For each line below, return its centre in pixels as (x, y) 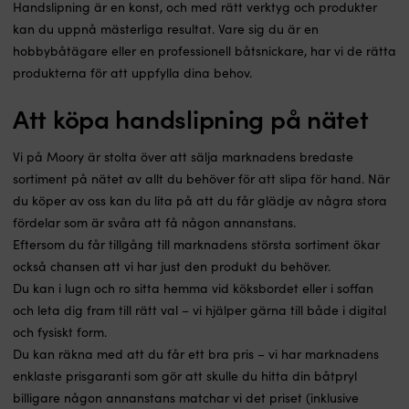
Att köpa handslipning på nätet (191, 118)
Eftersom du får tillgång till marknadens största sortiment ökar (196, 245)
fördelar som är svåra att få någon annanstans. (154, 223)
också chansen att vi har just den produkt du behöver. (172, 267)
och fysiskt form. (60, 332)
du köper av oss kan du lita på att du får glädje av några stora (200, 201)
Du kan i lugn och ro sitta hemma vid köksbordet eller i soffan (193, 288)
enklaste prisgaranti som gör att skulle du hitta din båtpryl (185, 376)
